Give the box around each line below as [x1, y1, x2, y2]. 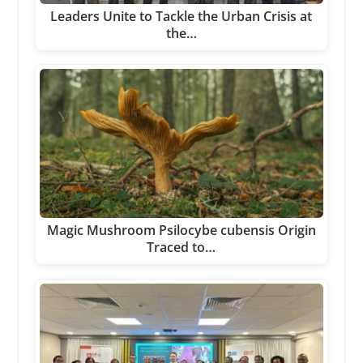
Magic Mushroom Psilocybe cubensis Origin [46, 221, 316, 240]
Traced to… [147, 238, 216, 257]
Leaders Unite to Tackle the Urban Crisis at [50, 7, 313, 25]
